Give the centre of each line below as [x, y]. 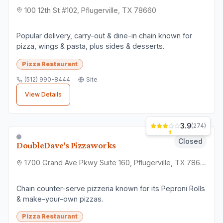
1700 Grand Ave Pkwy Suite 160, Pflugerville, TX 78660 [203, 163]
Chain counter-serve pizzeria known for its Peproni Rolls [111, 188]
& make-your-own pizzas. [60, 199]
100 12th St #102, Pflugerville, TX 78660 [90, 10]
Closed [190, 141]
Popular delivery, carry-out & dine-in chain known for [104, 36]
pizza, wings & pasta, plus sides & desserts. [90, 46]
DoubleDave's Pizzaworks [66, 145]
